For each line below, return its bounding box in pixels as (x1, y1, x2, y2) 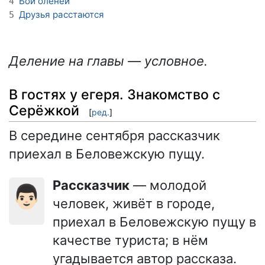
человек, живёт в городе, (53, 195, 215, 211)
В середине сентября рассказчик (9, 127, 220, 143)
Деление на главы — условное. (9, 53, 208, 69)
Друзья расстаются (19, 9, 104, 21)
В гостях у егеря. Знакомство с (9, 86, 220, 103)
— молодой (130, 177, 206, 193)
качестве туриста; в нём (53, 232, 208, 248)
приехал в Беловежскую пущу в (53, 214, 256, 230)
